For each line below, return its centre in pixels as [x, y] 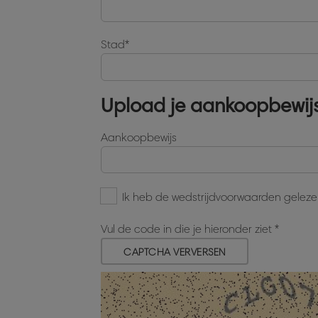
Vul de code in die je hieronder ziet [188, 229]
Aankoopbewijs [139, 137]
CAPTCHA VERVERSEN [175, 252]
